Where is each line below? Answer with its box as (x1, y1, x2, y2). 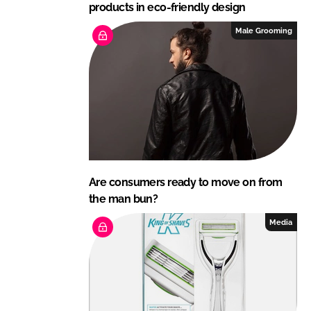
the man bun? (89, 192, 158, 206)
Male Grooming (235, 26, 293, 35)
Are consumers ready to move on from (89, 176, 283, 190)
